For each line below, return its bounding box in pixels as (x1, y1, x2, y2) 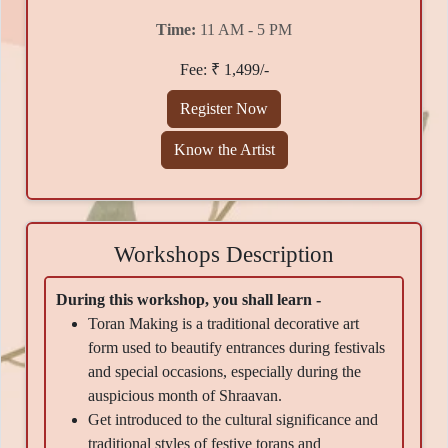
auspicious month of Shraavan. (88, 386, 282, 404)
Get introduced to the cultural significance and (88, 410, 378, 428)
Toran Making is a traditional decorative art (88, 314, 359, 332)
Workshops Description (114, 240, 334, 267)
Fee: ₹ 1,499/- (179, 61, 269, 79)
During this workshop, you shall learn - (56, 290, 321, 308)
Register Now (180, 100, 268, 118)
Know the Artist (173, 141, 275, 159)
